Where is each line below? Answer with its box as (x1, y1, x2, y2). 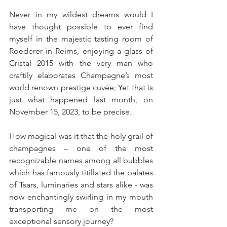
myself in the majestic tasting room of (9, 33, 153, 44)
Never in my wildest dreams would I (9, 9, 153, 19)
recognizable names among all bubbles (9, 155, 153, 165)
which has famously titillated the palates (9, 167, 153, 177)
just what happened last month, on (9, 94, 153, 104)
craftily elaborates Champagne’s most (9, 70, 153, 80)
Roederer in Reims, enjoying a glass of (9, 46, 153, 56)
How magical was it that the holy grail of (9, 131, 153, 141)
